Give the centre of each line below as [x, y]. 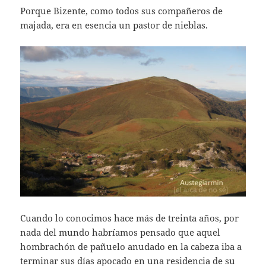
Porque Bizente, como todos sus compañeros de [122, 10]
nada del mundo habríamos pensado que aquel [121, 232]
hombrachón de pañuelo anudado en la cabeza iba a [131, 246]
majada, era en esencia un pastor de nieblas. [114, 25]
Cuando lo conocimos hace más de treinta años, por [130, 218]
